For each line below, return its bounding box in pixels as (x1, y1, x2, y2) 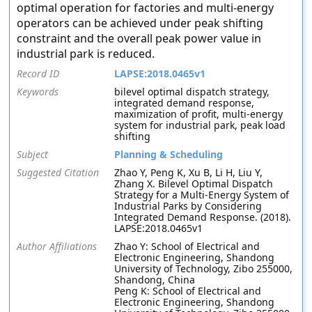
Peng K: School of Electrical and (114, 284, 262, 297)
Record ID (17, 67, 60, 80)
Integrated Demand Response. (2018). (114, 210, 292, 224)
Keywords (17, 85, 59, 98)
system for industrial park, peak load (114, 118, 286, 132)
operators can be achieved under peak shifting (17, 15, 264, 31)
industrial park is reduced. (17, 46, 155, 61)
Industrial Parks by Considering (114, 199, 263, 212)
